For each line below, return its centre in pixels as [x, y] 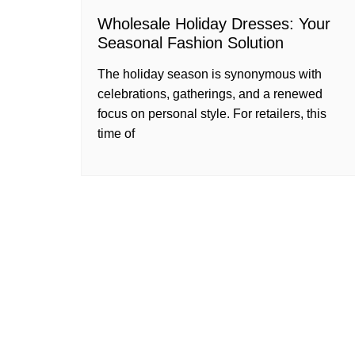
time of [116, 134]
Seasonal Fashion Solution [191, 43]
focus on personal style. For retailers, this [212, 114]
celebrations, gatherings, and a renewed [210, 94]
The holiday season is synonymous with [210, 74]
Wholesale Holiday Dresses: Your [214, 24]
